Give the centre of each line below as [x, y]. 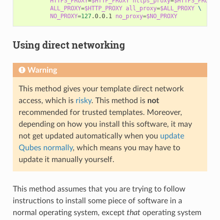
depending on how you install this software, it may [105, 124]
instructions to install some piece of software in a [97, 201]
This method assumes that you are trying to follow [99, 189]
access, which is [47, 101]
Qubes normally [45, 148]
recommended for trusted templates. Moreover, [100, 113]
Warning [42, 70]
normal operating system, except [69, 213]
